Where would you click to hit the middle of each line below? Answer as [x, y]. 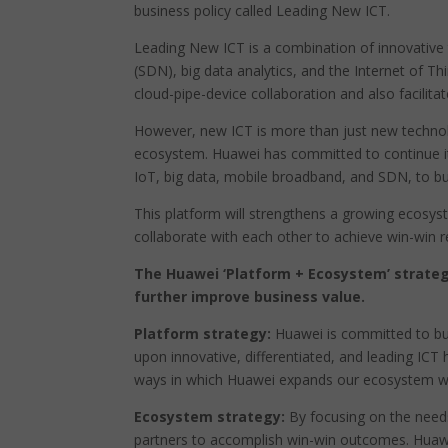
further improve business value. [250, 296]
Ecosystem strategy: [212, 416]
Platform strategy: [205, 333]
